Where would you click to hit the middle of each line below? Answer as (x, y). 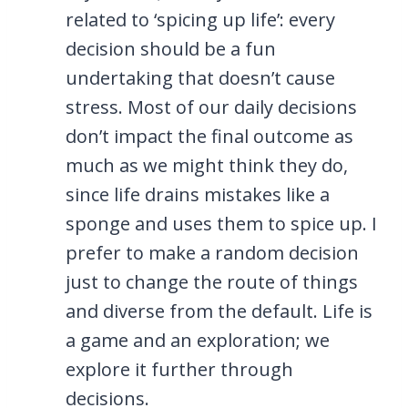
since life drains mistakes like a (198, 194)
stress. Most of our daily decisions (211, 107)
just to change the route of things (212, 281)
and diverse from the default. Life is (219, 311)
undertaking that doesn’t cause (200, 77)
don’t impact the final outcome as (209, 136)
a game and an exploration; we (198, 340)
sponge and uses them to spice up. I (221, 223)
